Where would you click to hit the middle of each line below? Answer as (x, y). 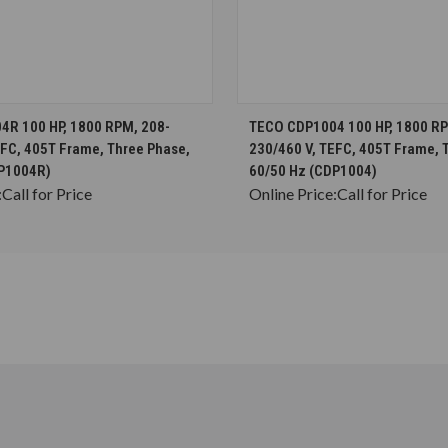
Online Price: (293, 193)
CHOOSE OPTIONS (67, 118)
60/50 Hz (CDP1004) (313, 170)
